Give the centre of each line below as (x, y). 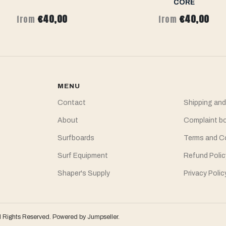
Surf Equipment (82, 156)
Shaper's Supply (83, 174)
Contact (71, 103)
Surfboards (76, 138)
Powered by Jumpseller (85, 217)
